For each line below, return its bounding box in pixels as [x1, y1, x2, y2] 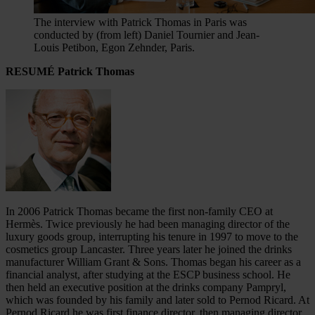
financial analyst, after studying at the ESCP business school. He [6, 269, 290, 281]
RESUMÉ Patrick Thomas [6, 65, 134, 78]
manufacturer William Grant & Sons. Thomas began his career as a [6, 256, 301, 269]
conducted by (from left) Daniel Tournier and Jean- [34, 29, 259, 41]
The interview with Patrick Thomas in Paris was [34, 16, 247, 29]
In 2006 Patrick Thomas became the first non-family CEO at [6, 205, 273, 218]
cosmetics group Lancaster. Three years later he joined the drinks [6, 243, 292, 256]
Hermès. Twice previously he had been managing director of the [6, 218, 290, 231]
